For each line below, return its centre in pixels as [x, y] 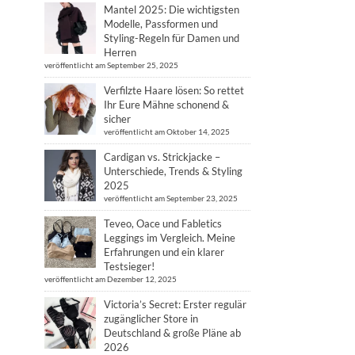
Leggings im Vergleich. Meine [170, 238]
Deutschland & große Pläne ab [172, 333]
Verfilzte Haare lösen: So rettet [174, 90]
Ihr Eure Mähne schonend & [166, 105]
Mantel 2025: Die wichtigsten [172, 10]
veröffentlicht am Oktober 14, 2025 [167, 132]
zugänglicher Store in [151, 319]
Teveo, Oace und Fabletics [163, 223]
